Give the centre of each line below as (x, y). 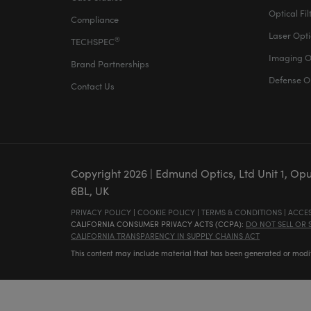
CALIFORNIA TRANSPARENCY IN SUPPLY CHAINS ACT (165, 236)
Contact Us (93, 86)
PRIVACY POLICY (101, 212)
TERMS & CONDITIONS (242, 212)
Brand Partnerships (110, 64)
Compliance (95, 19)
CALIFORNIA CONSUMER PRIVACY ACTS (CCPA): (158, 224)
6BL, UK (90, 191)
